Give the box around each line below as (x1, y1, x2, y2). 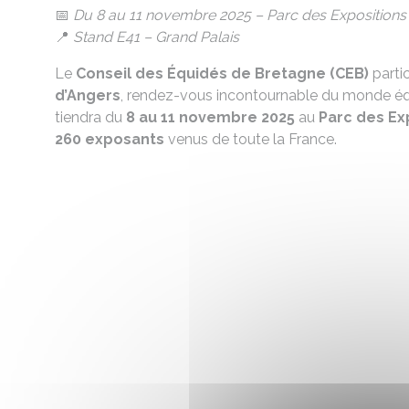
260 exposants (55, 131, 164, 148)
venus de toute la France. (164, 131, 337, 148)
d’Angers (55, 87, 121, 104)
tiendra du (55, 109, 126, 126)
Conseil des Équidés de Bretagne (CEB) (76, 65, 369, 82)
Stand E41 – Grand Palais (73, 28, 239, 46)
